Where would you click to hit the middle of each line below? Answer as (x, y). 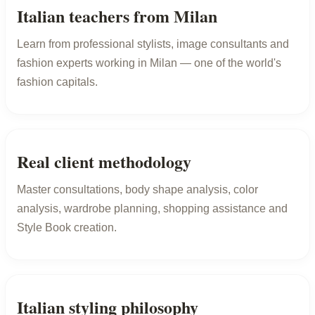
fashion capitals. (57, 82)
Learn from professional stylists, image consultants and (153, 44)
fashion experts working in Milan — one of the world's (149, 63)
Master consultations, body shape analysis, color (137, 189)
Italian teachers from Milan (117, 15)
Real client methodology (104, 161)
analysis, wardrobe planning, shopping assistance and (152, 208)
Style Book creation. (67, 227)
